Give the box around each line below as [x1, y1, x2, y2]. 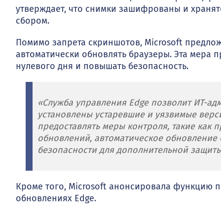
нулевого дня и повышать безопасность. [16, 60, 188, 72]
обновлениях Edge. [16, 192, 96, 204]
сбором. [16, 15, 49, 26]
